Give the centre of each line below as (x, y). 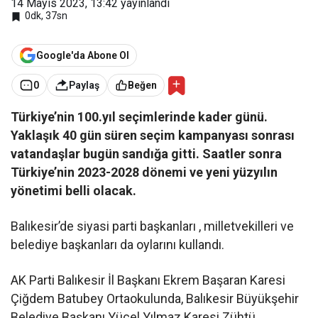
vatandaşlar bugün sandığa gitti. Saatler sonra (147, 153)
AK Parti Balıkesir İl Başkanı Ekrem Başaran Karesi (148, 280)
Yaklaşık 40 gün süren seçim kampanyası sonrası (153, 135)
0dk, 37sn (46, 16)
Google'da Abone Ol (83, 55)
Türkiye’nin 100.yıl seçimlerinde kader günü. (139, 116)
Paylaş (84, 86)
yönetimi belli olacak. (74, 190)
